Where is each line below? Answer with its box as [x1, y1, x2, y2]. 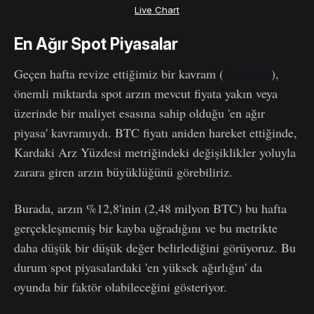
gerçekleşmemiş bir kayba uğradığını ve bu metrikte [14, 219, 278, 236]
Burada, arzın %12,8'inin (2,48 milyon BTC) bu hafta [14, 199, 287, 217]
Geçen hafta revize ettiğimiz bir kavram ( [14, 64, 224, 82]
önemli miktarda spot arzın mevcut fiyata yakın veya [14, 84, 278, 102]
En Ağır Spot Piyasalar [14, 34, 178, 54]
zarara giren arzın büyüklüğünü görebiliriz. [14, 163, 233, 180]
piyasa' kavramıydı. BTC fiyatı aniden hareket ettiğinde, [14, 123, 297, 141]
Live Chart [135, 4, 179, 16]
